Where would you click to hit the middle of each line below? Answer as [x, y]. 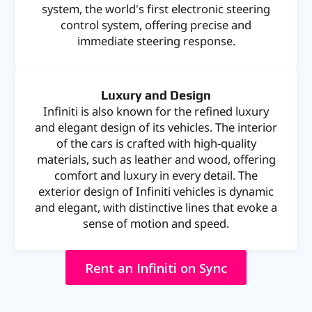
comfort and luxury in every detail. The [156, 175]
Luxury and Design [156, 95]
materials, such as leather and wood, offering [156, 159]
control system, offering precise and [156, 24]
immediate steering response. [156, 40]
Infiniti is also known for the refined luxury [156, 111]
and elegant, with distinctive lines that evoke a [156, 207]
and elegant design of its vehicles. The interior [156, 127]
